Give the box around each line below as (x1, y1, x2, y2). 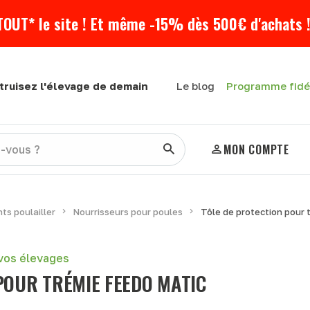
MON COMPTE (224, 141, 289, 158)
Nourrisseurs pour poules (73, 206, 183, 217)
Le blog (176, 80, 215, 92)
